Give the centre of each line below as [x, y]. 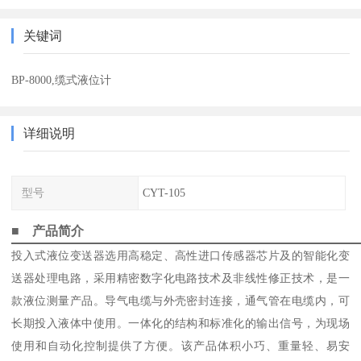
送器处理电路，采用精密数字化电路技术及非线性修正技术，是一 [180, 278]
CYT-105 [164, 192]
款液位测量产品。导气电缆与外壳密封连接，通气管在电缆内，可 [180, 301]
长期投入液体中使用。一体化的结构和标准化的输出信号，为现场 [180, 324]
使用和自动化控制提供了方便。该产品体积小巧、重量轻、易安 [180, 346]
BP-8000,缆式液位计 [62, 79]
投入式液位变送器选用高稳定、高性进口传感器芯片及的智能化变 [180, 256]
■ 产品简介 [48, 231]
